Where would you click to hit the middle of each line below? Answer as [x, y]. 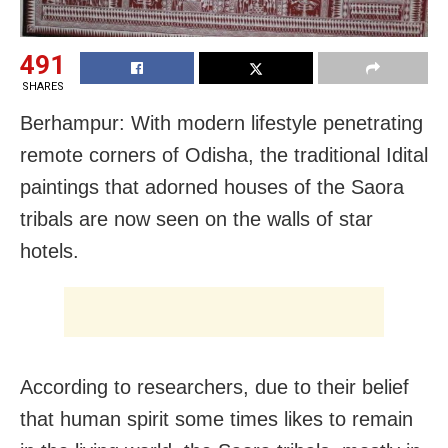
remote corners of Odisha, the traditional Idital [224, 154]
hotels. [49, 250]
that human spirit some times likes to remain [216, 418]
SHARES [42, 86]
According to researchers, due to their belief [214, 386]
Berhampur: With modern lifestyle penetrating [221, 122]
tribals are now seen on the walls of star [196, 218]
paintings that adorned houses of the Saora [212, 186]
